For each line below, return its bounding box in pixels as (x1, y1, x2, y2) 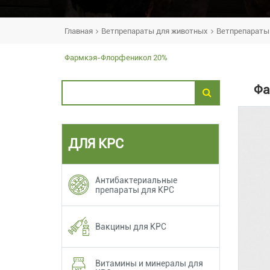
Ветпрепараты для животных (101, 26, 208, 36)
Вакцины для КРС (95, 221, 166, 231)
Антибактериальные (95, 175, 177, 185)
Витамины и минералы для (95, 258, 203, 268)
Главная (64, 26, 93, 36)
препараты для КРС (95, 184, 174, 195)
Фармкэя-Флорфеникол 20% (64, 52, 168, 62)
